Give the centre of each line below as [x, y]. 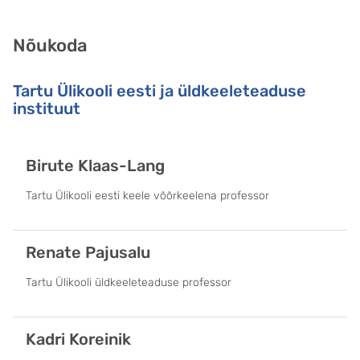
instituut [47, 108]
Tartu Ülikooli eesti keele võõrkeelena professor [147, 195]
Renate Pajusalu [88, 252]
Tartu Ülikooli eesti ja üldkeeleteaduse [160, 90]
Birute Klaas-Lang [95, 165]
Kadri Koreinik [78, 339]
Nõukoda [50, 45]
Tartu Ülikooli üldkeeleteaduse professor [129, 282]
